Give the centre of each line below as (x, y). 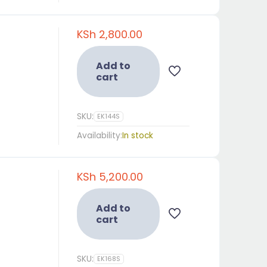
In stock (137, 136)
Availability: (99, 136)
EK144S (108, 116)
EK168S (108, 259)
